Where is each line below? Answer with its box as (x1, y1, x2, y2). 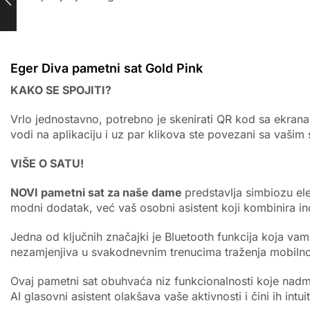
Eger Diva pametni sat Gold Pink (10, 60, 203, 75)
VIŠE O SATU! (10, 156, 84, 170)
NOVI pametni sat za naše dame (10, 185, 185, 199)
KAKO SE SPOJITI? (10, 82, 111, 97)
